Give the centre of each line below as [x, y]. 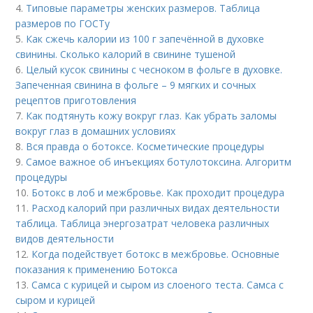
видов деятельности [65, 239]
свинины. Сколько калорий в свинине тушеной [126, 54]
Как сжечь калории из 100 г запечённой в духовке [145, 39]
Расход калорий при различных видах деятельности [156, 208]
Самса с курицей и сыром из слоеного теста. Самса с [158, 285]
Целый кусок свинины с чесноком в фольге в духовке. [154, 70]
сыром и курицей [56, 300]
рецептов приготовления [76, 100]
